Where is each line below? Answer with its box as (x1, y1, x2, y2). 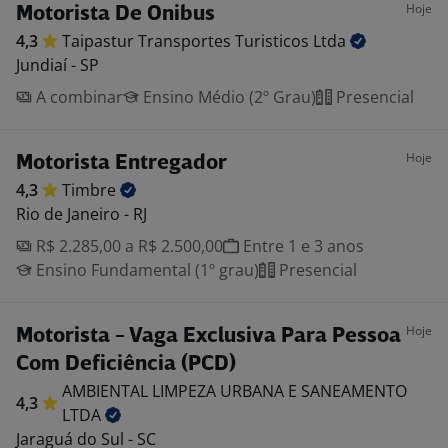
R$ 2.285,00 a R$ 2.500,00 (32, 235, 223, 257)
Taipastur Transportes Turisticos (62, 30, 313, 52)
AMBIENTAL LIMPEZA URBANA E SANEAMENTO (62, 380, 407, 402)
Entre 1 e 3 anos (239, 235, 364, 257)
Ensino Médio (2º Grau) (139, 86, 316, 108)
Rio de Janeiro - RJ (16, 203, 147, 225)
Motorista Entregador (16, 153, 227, 174)
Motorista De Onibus (16, 4, 215, 25)
